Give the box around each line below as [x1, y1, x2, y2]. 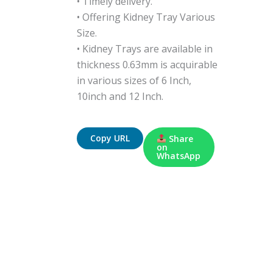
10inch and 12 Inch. [77, 90, 164, 104]
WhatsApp [157, 149, 201, 161]
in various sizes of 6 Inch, [77, 74, 192, 88]
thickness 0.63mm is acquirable [77, 58, 218, 72]
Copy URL [90, 132, 130, 144]
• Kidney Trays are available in [77, 42, 213, 56]
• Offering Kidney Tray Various [77, 10, 216, 24]
